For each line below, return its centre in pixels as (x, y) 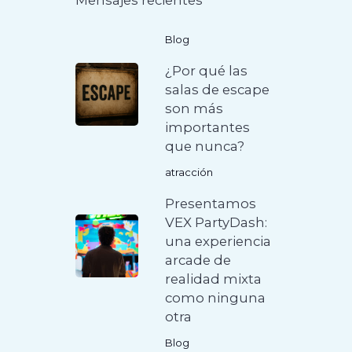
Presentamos (211, 204)
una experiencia (218, 242)
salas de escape (218, 90)
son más (194, 109)
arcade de (198, 260)
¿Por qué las (207, 71)
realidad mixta (214, 279)
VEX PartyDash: (216, 223)
